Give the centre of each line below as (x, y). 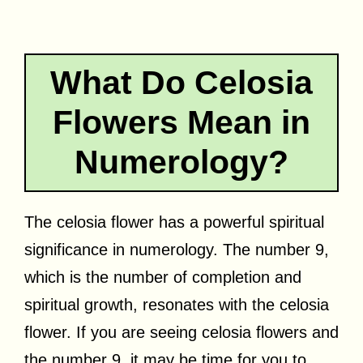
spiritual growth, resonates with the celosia (177, 304)
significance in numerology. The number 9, (177, 249)
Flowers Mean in (181, 122)
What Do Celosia (181, 82)
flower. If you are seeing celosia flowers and (181, 332)
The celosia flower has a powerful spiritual (174, 222)
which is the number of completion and (163, 277)
